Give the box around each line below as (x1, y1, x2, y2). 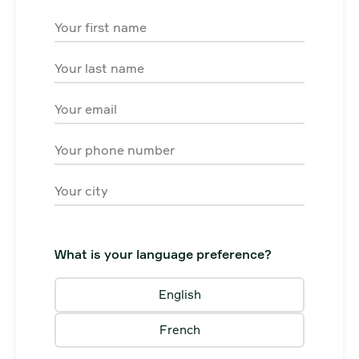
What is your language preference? (54, 246, 272, 262)
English (158, 287, 201, 302)
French (159, 322, 200, 337)
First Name (54, 15, 120, 31)
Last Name (54, 56, 119, 72)
